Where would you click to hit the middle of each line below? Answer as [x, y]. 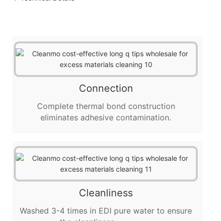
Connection [106, 88]
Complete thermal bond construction [106, 106]
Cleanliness [106, 193]
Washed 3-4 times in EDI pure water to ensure [106, 210]
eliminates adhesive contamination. [106, 117]
